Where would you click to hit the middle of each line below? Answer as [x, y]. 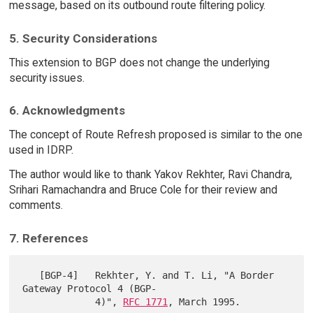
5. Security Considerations [83, 38]
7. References [48, 238]
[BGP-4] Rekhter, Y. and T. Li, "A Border [31, 275]
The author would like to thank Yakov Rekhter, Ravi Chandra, [150, 175]
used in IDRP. [41, 150]
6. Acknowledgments [67, 111]
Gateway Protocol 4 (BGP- [90, 288]
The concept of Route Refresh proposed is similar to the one [155, 135]
